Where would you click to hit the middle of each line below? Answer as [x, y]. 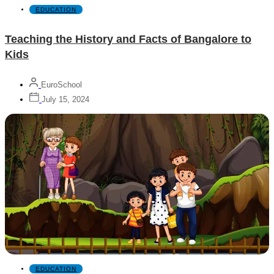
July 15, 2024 [65, 100]
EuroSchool [61, 85]
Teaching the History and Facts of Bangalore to [128, 39]
